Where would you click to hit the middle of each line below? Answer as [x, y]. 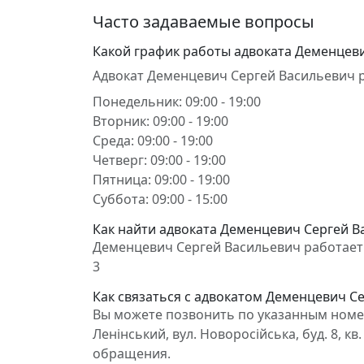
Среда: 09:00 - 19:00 [153, 141]
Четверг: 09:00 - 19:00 [159, 160]
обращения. [132, 353]
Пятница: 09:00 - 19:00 [161, 180]
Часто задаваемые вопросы [204, 22]
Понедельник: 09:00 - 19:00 [177, 102]
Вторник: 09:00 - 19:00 [160, 121]
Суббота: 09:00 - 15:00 [160, 199]
